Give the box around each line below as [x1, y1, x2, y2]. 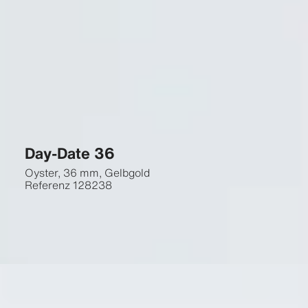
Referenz [24, 177, 70, 193]
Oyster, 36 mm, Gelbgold [24, 164, 150, 181]
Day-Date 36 [24, 142, 115, 164]
